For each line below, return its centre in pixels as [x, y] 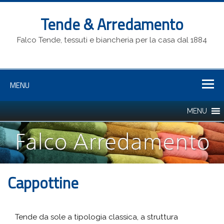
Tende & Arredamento [112, 25]
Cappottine [43, 183]
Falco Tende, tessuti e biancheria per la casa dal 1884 [112, 40]
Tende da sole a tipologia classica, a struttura [97, 217]
